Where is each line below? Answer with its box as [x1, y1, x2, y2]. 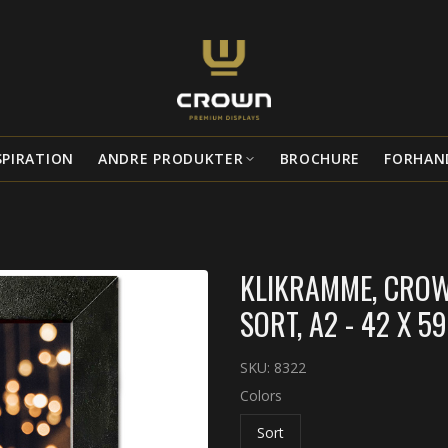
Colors [240, 386, 282, 405]
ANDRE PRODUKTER [98, 149, 244, 168]
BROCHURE [279, 149, 361, 168]
